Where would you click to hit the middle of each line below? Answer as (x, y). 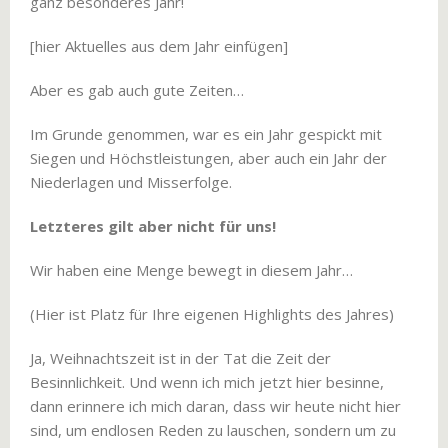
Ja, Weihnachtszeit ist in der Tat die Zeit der (180, 358)
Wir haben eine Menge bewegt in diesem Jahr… (191, 270)
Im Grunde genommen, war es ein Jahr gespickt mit (206, 134)
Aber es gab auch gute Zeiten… (137, 90)
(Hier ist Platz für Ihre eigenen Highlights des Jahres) (212, 314)
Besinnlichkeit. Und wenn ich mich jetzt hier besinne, (207, 382)
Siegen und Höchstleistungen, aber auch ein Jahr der (208, 158)
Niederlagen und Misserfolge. (131, 182)
